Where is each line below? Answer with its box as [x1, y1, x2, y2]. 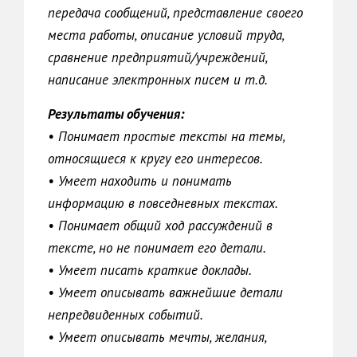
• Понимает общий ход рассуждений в [48, 217, 273, 234]
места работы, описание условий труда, [48, 26, 284, 44]
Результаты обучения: [48, 105, 187, 123]
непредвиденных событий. [48, 306, 203, 324]
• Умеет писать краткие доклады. [48, 261, 252, 279]
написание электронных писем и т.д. [48, 71, 268, 88]
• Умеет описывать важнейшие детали [48, 284, 283, 301]
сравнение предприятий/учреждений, [48, 49, 267, 66]
